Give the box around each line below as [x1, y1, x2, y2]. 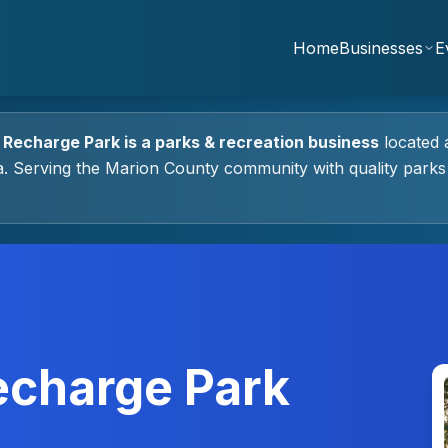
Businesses [339, 38, 423, 58]
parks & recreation [155, 132, 304, 152]
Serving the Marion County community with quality [8, 158, 403, 178]
